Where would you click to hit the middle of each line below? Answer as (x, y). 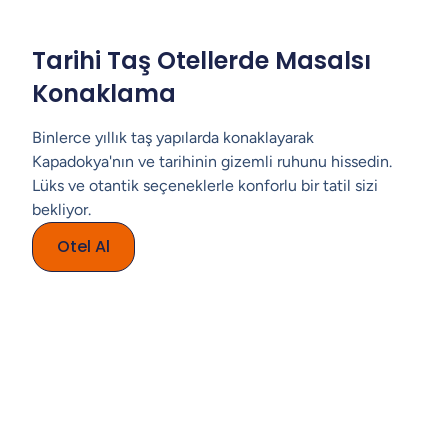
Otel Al (83, 246)
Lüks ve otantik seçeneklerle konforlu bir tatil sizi (205, 185)
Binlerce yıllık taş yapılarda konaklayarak (173, 137)
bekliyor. (61, 209)
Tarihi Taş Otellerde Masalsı (201, 60)
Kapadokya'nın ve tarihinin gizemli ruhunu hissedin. (212, 161)
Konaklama (104, 93)
